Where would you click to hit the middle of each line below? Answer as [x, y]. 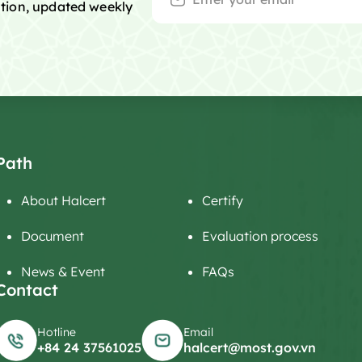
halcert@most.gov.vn [250, 347]
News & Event [63, 271]
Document [53, 236]
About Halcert [63, 200]
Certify [223, 200]
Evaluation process [260, 236]
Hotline [57, 332]
